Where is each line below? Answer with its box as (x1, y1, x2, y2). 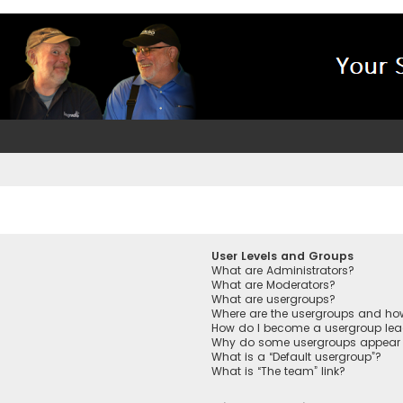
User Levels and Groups (211, 248, 354, 264)
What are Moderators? (211, 277, 336, 293)
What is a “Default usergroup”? (211, 349, 382, 365)
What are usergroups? (211, 291, 336, 308)
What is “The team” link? (211, 363, 346, 380)
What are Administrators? (211, 263, 355, 279)
